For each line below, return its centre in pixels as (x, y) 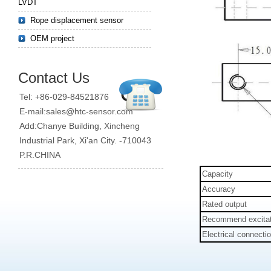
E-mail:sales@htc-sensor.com (76, 111)
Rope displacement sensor (77, 20)
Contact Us (54, 78)
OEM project (52, 38)
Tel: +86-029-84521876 (64, 97)
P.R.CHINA (40, 155)
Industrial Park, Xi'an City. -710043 (85, 140)
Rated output (224, 204)
